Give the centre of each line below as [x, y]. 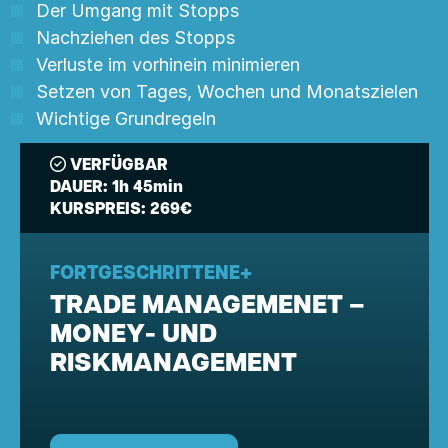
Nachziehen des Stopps [135, 37]
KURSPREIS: [97, 210]
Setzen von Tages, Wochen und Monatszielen [226, 91]
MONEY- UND [133, 335]
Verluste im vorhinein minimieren [167, 64]
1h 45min [145, 188]
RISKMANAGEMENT [173, 364]
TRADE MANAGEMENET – [207, 306]
